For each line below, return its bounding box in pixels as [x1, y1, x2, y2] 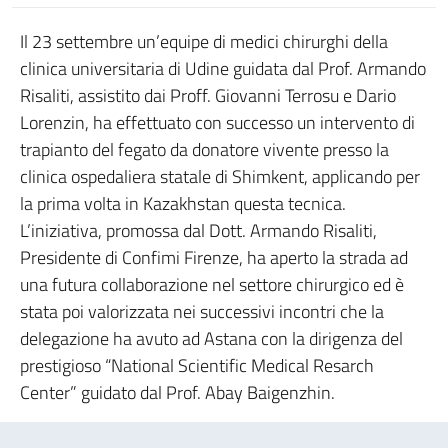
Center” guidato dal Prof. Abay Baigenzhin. [20, 379, 335, 406]
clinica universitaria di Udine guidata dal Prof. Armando [20, 55, 426, 82]
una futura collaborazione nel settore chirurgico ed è [20, 271, 404, 298]
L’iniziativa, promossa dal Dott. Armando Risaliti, [20, 217, 377, 244]
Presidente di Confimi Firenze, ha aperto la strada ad [20, 244, 408, 271]
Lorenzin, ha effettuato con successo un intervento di [20, 109, 415, 136]
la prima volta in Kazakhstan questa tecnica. [20, 190, 346, 217]
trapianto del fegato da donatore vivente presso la [20, 136, 389, 163]
